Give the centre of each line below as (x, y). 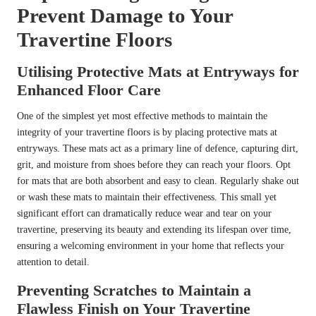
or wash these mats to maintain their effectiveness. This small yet (147, 197)
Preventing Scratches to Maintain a (134, 291)
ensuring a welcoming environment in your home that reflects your (151, 246)
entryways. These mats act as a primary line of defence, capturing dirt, (158, 149)
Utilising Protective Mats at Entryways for (158, 72)
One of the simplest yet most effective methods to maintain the (142, 116)
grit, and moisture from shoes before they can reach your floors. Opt (154, 165)
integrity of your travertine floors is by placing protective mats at (147, 133)
